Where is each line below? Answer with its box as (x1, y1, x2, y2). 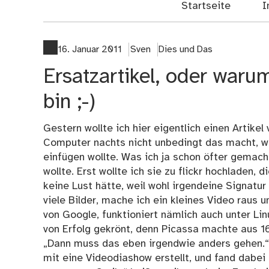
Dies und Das (159, 44, 213, 55)
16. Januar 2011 (58, 44, 122, 55)
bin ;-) (43, 91, 95, 113)
